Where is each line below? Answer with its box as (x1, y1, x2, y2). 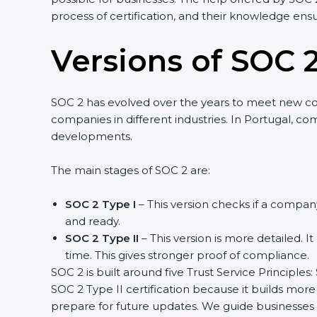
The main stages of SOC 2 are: (51, 163, 210, 177)
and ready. (65, 214, 120, 228)
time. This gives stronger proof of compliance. (65, 248, 309, 262)
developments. (51, 129, 132, 143)
